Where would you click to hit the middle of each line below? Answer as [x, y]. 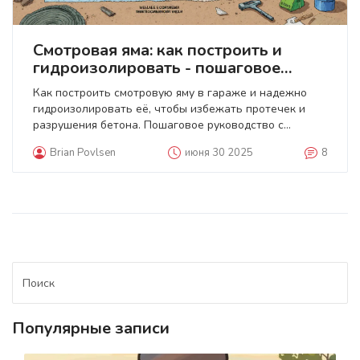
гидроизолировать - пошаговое [157, 68]
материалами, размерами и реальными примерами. [170, 141]
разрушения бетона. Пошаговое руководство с [158, 125]
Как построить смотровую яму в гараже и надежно [170, 93]
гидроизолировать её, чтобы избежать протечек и [169, 109]
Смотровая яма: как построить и [157, 50]
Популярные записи [91, 328]
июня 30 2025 [219, 153]
